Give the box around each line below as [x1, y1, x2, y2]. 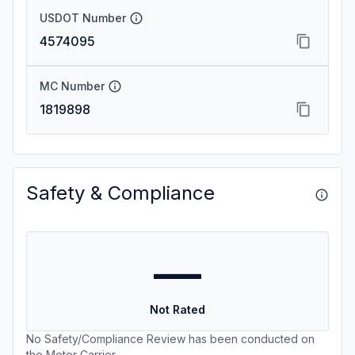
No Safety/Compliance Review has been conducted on [26, 332, 315, 345]
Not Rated [150, 303, 205, 316]
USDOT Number [40, 11, 126, 25]
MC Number [40, 79, 105, 93]
